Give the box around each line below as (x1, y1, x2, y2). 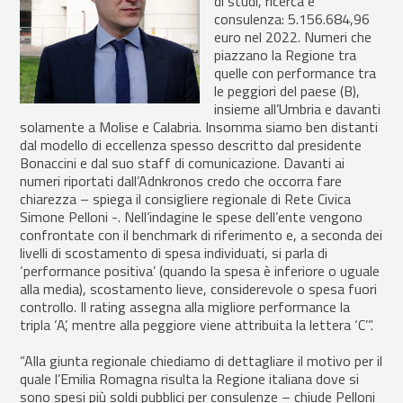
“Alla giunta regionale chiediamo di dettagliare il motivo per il (20, 350, 383, 372)
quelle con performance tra (214, 62, 377, 85)
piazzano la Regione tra (214, 44, 357, 67)
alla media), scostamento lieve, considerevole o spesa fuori (20, 278, 378, 300)
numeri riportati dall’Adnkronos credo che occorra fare (20, 170, 343, 193)
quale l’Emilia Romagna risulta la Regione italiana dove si (20, 368, 360, 390)
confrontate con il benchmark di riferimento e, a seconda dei (20, 224, 383, 246)
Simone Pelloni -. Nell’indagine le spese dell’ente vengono (20, 206, 363, 228)
